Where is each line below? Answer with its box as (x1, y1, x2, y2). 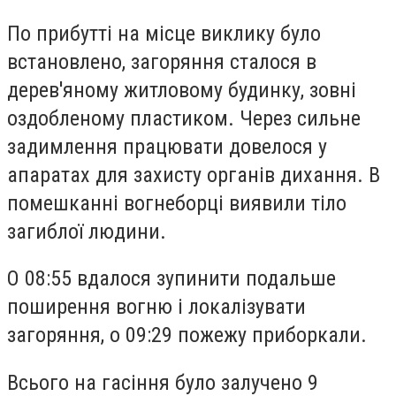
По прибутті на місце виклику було (7, 20, 321, 46)
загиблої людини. (7, 218, 166, 244)
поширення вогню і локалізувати (7, 294, 306, 320)
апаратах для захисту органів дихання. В (7, 162, 380, 187)
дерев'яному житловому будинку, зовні (7, 77, 356, 103)
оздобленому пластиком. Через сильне (7, 105, 361, 131)
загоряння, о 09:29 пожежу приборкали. (7, 323, 367, 348)
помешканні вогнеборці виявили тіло (7, 190, 346, 216)
